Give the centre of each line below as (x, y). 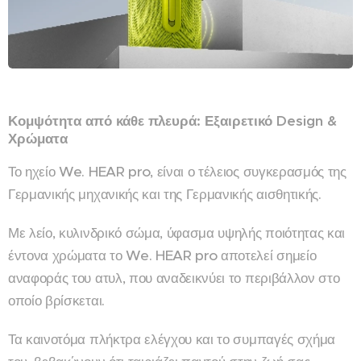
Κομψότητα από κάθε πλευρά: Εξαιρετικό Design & (172, 120)
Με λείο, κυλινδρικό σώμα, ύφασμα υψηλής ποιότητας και (177, 232)
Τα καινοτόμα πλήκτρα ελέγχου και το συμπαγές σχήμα (172, 339)
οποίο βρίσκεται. (58, 300)
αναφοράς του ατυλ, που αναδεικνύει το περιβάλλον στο (174, 278)
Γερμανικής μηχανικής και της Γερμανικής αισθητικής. (165, 194)
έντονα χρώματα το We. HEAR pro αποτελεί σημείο (162, 255)
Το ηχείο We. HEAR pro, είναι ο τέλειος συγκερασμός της (177, 171)
